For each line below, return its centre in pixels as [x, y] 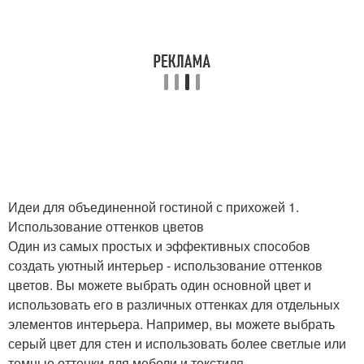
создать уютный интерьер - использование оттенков [165, 265]
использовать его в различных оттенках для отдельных [174, 304]
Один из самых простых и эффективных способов [159, 246]
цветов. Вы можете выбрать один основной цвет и [160, 285]
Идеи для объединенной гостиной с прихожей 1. [154, 207]
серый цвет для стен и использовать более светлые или [177, 343]
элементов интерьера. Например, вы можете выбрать [171, 324]
